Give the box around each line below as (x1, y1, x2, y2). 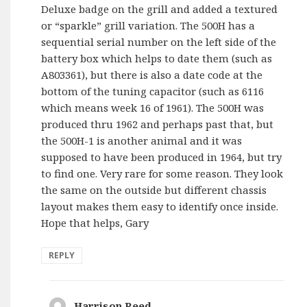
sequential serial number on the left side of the (41, 34, 277, 49)
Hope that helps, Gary (41, 215, 149, 230)
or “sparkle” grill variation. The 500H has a (41, 18, 256, 32)
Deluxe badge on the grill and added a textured (41, 1, 278, 16)
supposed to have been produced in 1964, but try (41, 149, 282, 164)
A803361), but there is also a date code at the (41, 67, 263, 82)
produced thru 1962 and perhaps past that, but (41, 116, 274, 131)
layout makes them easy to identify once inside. (41, 199, 279, 213)
